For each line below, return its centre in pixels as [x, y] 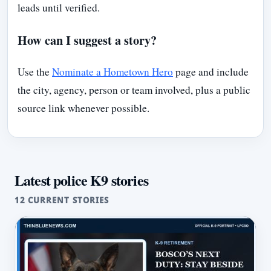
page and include [211, 71]
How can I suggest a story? [87, 40]
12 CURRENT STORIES [62, 201]
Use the [35, 71]
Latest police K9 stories [81, 180]
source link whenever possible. [83, 108]
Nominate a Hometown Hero [113, 71]
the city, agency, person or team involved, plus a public [134, 90]
